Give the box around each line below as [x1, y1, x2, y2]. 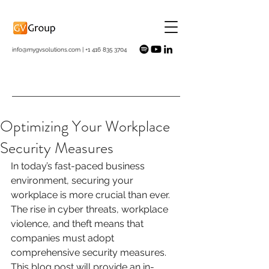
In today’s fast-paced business [11, 160, 147, 172]
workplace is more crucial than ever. [11, 189, 172, 201]
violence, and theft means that [11, 218, 146, 229]
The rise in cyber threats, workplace [11, 204, 171, 215]
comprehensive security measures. [11, 247, 169, 258]
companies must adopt [11, 232, 116, 244]
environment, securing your [11, 175, 136, 186]
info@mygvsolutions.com [12, 46, 80, 53]
